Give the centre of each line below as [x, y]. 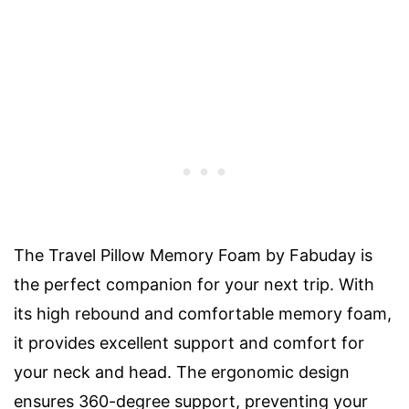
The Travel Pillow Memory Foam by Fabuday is [193, 256]
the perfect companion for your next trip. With [194, 285]
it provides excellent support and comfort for [189, 343]
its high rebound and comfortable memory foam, [203, 314]
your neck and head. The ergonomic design [182, 372]
